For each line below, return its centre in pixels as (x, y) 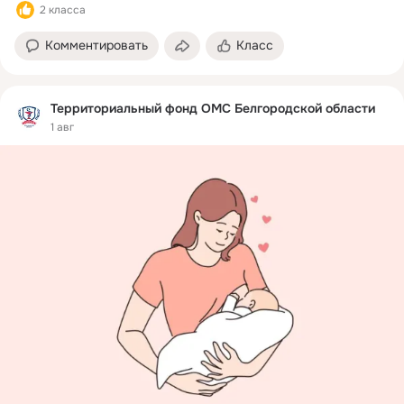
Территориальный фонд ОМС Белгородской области (213, 109)
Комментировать (96, 46)
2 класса (63, 10)
